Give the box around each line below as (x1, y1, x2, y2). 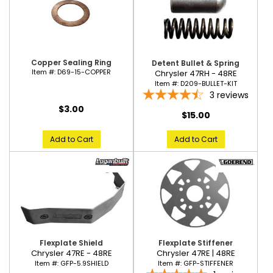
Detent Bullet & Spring (152, 57, 239, 68)
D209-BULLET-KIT (180, 78, 237, 88)
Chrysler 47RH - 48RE (154, 67, 237, 79)
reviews (217, 88, 249, 101)
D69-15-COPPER (57, 67, 111, 77)
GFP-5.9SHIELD (60, 258, 108, 269)
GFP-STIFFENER (183, 258, 233, 269)
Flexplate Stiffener (158, 238, 233, 249)
